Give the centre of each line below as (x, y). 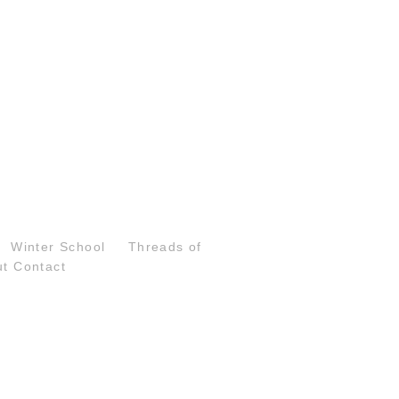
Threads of (165, 246)
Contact (40, 266)
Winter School (58, 246)
